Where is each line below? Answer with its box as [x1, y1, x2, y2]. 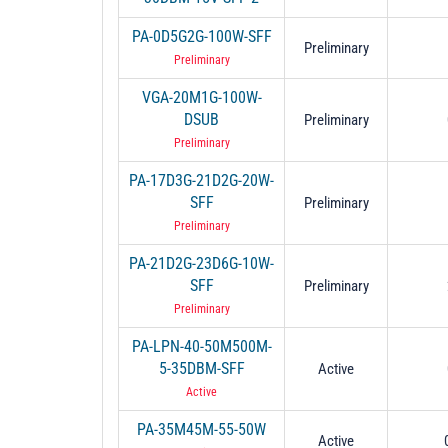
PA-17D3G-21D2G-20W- [129, 170, 274, 190]
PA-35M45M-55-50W [137, 419, 266, 439]
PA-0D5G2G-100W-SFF [131, 26, 272, 46]
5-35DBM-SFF [158, 358, 245, 378]
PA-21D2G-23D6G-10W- [129, 253, 274, 273]
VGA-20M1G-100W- [141, 87, 262, 107]
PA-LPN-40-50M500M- [131, 336, 272, 356]
